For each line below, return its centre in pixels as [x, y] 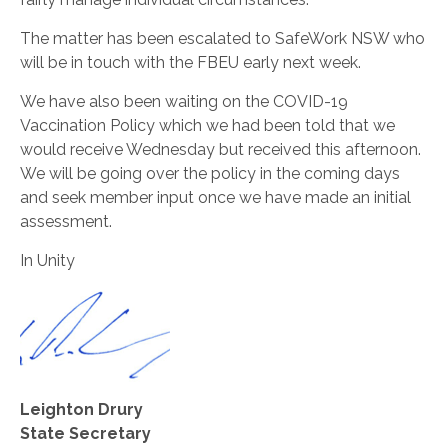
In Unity [47, 260]
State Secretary [85, 433]
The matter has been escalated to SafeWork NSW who [222, 38]
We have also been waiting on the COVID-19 [184, 101]
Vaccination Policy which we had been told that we [207, 125]
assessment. [66, 221]
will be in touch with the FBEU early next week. [190, 62]
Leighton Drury [81, 409]
